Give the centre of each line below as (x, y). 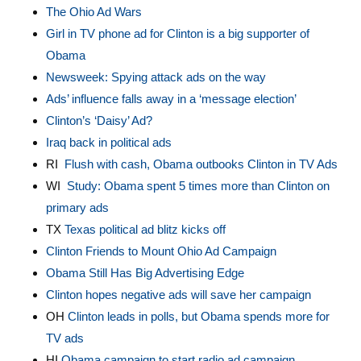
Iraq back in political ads (108, 142)
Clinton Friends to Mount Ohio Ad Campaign (161, 251)
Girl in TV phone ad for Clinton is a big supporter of (177, 33)
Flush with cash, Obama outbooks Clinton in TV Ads (201, 164)
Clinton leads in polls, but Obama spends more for (198, 316)
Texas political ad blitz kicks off (145, 229)
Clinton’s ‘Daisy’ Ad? (99, 120)
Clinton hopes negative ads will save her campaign (178, 295)
